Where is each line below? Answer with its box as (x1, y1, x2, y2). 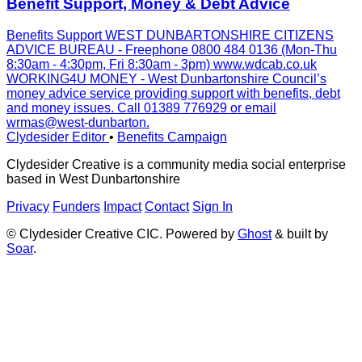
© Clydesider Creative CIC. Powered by (6, 227, 238, 241)
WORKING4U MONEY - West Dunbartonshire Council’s (6, 72, 326, 86)
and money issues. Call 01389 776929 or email (6, 101, 276, 115)
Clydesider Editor (6, 130, 109, 144)
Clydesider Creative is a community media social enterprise (6, 158, 346, 171)
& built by (271, 227, 328, 241)
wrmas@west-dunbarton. (6, 116, 149, 129)
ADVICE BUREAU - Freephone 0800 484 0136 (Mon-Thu (6, 43, 337, 57)
